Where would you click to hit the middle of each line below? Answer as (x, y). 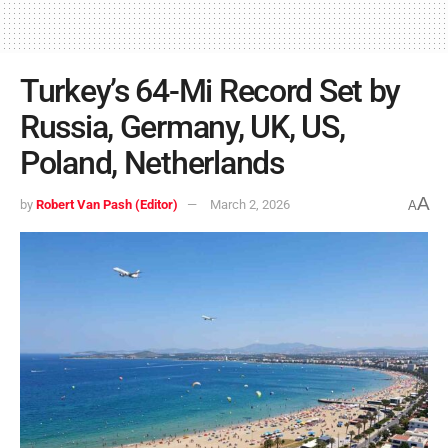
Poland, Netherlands (152, 162)
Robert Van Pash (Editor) (107, 204)
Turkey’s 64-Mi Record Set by (210, 90)
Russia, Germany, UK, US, (182, 126)
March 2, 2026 (250, 204)
